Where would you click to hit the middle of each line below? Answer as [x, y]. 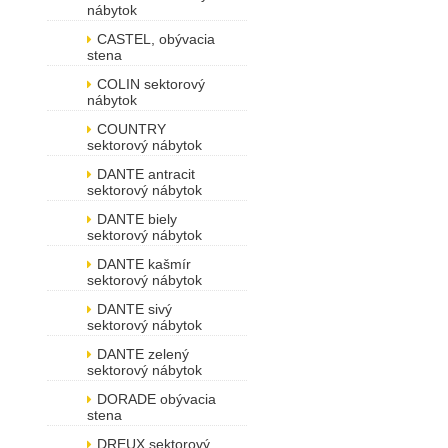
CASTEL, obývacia [156, 39]
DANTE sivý [134, 309]
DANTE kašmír [144, 264]
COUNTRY [131, 129]
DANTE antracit [146, 174]
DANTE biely [137, 219]
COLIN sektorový [151, 84]
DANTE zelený [143, 354]
